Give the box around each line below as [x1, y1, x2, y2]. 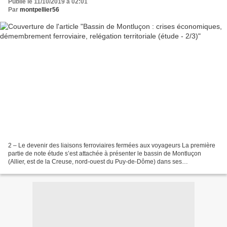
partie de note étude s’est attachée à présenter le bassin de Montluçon [8, 149, 201, 157]
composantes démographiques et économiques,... [8, 166, 145, 173]
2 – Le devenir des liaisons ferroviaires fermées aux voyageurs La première [8, 141, 215, 149]
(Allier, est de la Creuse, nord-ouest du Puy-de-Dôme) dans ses [8, 158, 182, 165]
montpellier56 [20, 6, 59, 14]
